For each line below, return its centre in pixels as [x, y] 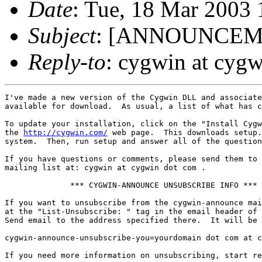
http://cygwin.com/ [65, 132]
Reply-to [67, 61]
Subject [62, 35]
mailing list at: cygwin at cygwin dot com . [105, 167]
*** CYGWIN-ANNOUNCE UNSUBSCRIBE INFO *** [131, 185]
